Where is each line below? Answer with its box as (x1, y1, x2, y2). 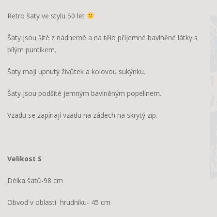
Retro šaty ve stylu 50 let (7, 11, 87, 20)
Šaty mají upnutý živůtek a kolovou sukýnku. (7, 66, 145, 76)
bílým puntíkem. (7, 45, 56, 54)
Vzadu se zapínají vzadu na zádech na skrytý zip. (7, 110, 157, 120)
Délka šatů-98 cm (7, 175, 63, 185)
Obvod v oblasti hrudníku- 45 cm (7, 197, 110, 207)
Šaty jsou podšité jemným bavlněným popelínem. (7, 88, 161, 98)
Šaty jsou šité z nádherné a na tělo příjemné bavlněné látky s (7, 32, 198, 42)
